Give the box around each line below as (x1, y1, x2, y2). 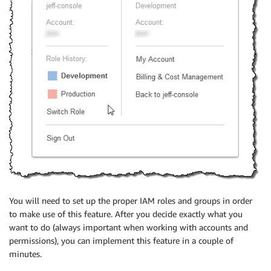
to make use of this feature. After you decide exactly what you (9, 209, 243, 220)
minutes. (9, 249, 42, 260)
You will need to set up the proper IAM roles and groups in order (9, 195, 252, 206)
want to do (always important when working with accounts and (9, 222, 248, 233)
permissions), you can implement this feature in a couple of (9, 235, 233, 246)
